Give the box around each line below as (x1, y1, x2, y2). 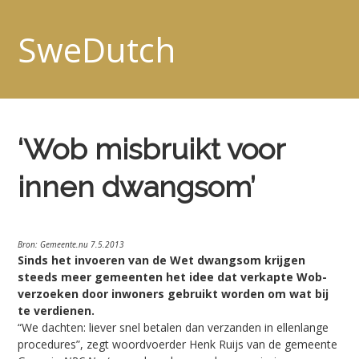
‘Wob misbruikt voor (18, 132, 285, 167)
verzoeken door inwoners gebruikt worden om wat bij (18, 286, 329, 302)
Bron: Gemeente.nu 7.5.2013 (18, 239, 125, 251)
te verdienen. (18, 303, 95, 319)
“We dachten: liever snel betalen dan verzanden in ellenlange (18, 320, 329, 336)
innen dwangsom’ (18, 170, 256, 204)
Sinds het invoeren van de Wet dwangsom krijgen (18, 252, 306, 268)
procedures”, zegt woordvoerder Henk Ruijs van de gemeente (18, 337, 338, 353)
